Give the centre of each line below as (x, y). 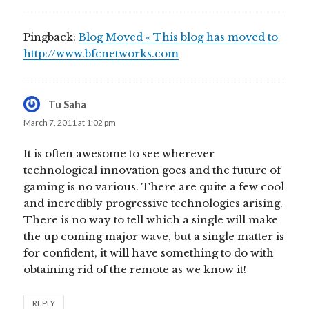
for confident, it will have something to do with (149, 252)
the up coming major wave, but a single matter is (154, 236)
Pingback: (51, 37)
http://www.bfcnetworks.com (101, 53)
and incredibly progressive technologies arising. (153, 203)
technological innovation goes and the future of (152, 170)
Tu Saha (68, 104)
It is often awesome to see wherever (119, 153)
